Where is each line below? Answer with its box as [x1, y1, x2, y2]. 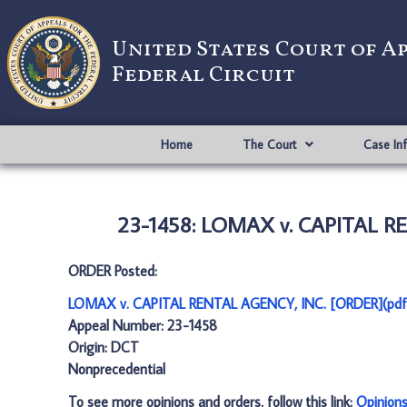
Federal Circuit [112, 60, 295, 91]
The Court [242, 136, 296, 153]
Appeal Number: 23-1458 [68, 316, 217, 334]
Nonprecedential [68, 360, 165, 378]
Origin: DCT [68, 338, 139, 356]
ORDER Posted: [68, 262, 157, 280]
